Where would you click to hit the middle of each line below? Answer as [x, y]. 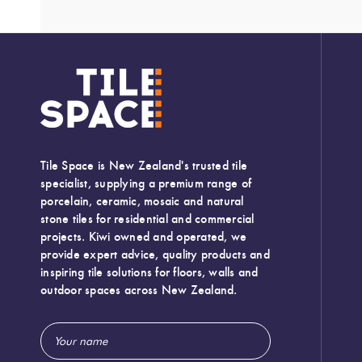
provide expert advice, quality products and [155, 255]
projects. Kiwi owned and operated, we [144, 237]
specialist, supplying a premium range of [146, 183]
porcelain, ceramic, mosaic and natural [142, 201]
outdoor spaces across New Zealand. [139, 290]
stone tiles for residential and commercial [147, 219]
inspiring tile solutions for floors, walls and [149, 272]
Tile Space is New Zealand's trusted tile [144, 166]
